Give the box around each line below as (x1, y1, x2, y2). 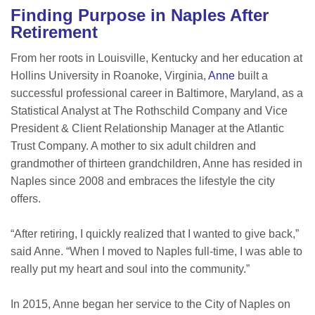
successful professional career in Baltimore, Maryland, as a (11, 87, 303, 100)
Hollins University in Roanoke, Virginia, (11, 70, 208, 82)
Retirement (11, 22, 98, 42)
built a (235, 70, 268, 82)
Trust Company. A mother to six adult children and (11, 140, 256, 153)
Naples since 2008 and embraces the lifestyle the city (11, 175, 275, 188)
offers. (11, 193, 41, 205)
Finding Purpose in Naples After (11, 6, 269, 25)
